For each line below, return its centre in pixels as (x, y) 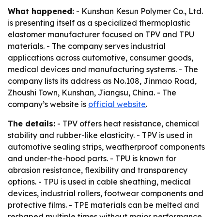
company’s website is (48, 104)
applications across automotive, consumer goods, (101, 58)
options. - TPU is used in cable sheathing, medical (99, 182)
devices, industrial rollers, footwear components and (106, 193)
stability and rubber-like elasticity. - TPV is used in (100, 135)
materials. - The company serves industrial (87, 46)
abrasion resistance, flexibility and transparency (98, 170)
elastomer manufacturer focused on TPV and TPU (101, 34)
